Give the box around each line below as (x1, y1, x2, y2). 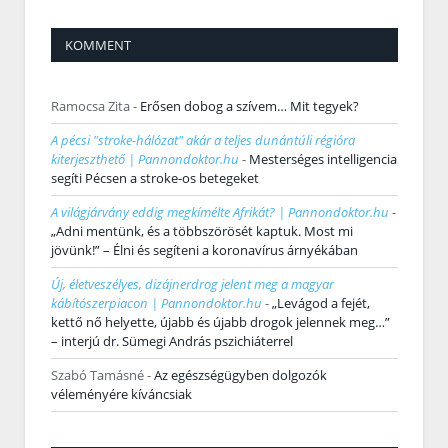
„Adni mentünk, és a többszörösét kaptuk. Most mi (51, 222, 353, 241)
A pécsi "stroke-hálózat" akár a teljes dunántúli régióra (51, 131, 355, 150)
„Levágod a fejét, (272, 294, 370, 313)
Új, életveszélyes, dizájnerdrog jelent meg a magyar (51, 275, 334, 294)
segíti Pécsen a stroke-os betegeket (51, 169, 259, 188)
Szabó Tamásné (51, 366, 144, 385)
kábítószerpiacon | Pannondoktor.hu (51, 294, 262, 313)
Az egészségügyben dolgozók (154, 366, 327, 385)
